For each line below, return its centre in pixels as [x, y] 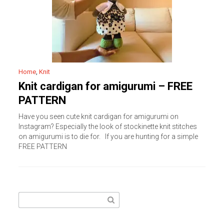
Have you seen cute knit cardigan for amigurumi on [99, 116]
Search [29, 197]
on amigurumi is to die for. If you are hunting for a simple [108, 136]
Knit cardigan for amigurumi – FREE [106, 86]
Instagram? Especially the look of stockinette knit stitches [108, 126]
